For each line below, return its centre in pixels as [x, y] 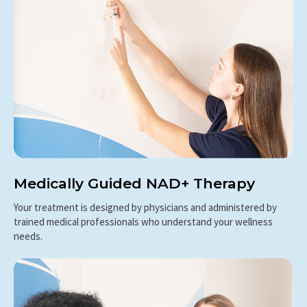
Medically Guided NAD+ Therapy [134, 183]
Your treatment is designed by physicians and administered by [145, 207]
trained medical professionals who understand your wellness [143, 221]
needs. [28, 236]
